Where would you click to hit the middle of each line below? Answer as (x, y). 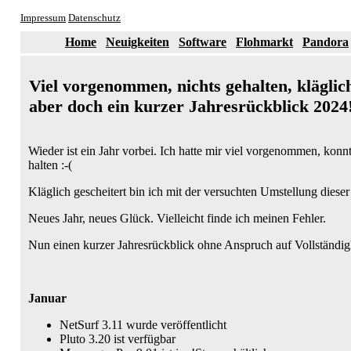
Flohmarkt (264, 42)
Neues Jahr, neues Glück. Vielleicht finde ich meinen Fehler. (177, 218)
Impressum (43, 18)
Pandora (326, 42)
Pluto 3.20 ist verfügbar (118, 339)
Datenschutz (94, 18)
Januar (47, 298)
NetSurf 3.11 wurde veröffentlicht (143, 325)
